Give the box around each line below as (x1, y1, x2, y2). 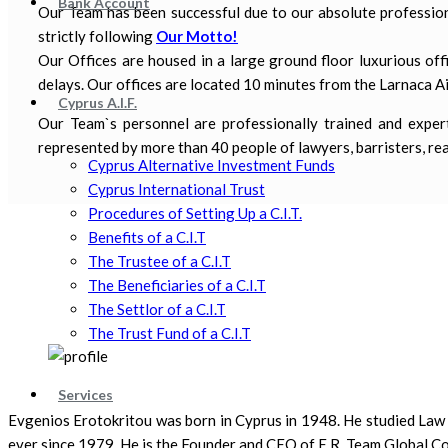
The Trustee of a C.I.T (88, 252, 231, 271)
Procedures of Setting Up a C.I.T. (88, 204, 302, 223)
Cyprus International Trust (88, 180, 265, 199)
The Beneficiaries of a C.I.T (88, 276, 266, 295)
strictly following (38, 26, 156, 45)
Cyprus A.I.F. (58, 94, 137, 112)
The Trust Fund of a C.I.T (88, 324, 251, 343)
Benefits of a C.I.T (88, 228, 206, 247)
